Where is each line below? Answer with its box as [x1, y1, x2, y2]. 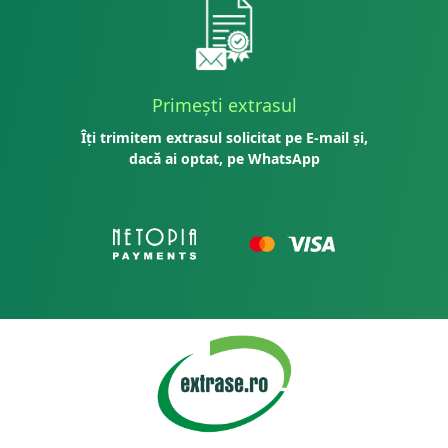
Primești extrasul [151, 93, 297, 117]
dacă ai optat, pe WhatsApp [128, 149, 320, 168]
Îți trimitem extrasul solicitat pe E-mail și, [80, 128, 368, 147]
